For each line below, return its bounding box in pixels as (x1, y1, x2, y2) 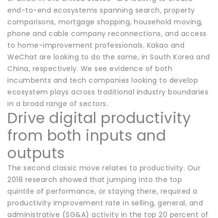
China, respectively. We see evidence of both (7, 63, 172, 73)
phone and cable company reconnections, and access (7, 28, 207, 38)
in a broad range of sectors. (7, 98, 108, 109)
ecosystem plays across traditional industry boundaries (7, 87, 208, 97)
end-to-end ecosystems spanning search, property (7, 5, 195, 15)
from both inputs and (7, 125, 166, 146)
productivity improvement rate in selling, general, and (7, 198, 203, 208)
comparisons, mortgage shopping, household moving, (7, 17, 203, 27)
